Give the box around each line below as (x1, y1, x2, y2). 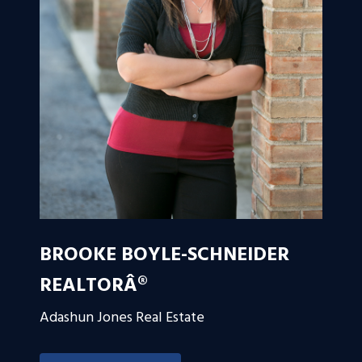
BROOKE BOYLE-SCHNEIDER (40, 240, 289, 271)
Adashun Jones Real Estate (40, 305, 204, 330)
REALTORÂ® (40, 271, 147, 302)
